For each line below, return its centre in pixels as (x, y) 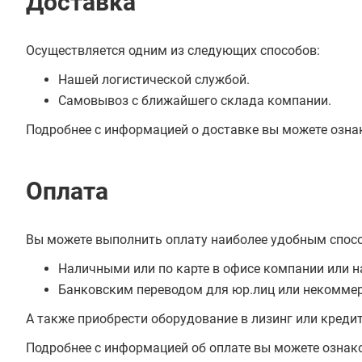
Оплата (67, 191)
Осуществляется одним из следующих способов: (173, 51)
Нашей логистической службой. (154, 80)
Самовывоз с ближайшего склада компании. (195, 101)
